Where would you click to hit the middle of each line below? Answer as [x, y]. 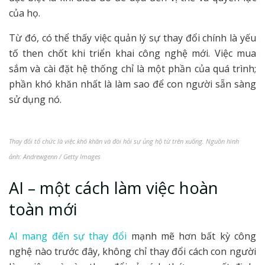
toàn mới [43, 209]
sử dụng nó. [35, 99]
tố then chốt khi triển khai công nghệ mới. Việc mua [132, 53]
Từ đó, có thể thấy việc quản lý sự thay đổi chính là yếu [132, 38]
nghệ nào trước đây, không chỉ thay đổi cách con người [132, 252]
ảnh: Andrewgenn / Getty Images [55, 156]
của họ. [26, 13]
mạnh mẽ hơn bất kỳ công [194, 236]
